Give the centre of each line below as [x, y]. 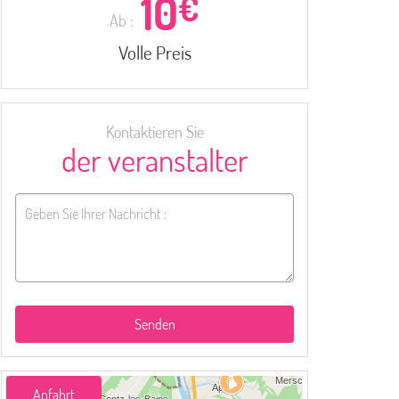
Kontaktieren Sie [155, 132]
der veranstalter [155, 159]
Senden [155, 324]
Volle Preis [155, 53]
